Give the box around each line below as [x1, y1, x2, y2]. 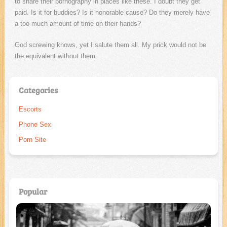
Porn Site [18, 136, 46, 144]
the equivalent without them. [14, 52, 97, 60]
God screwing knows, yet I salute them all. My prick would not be [14, 41, 206, 49]
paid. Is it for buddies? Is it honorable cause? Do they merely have [14, 9, 210, 17]
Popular [18, 186, 47, 197]
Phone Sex [18, 121, 51, 129]
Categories [18, 85, 58, 96]
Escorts [18, 105, 42, 113]
